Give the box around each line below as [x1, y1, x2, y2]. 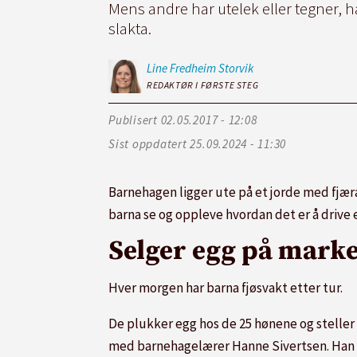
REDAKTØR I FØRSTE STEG [147, 78, 259, 91]
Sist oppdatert [108, 136, 187, 152]
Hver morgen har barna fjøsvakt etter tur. [108, 278, 343, 296]
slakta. [108, 17, 151, 39]
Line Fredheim [147, 60, 217, 76]
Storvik [218, 60, 254, 76]
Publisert [108, 112, 158, 128]
